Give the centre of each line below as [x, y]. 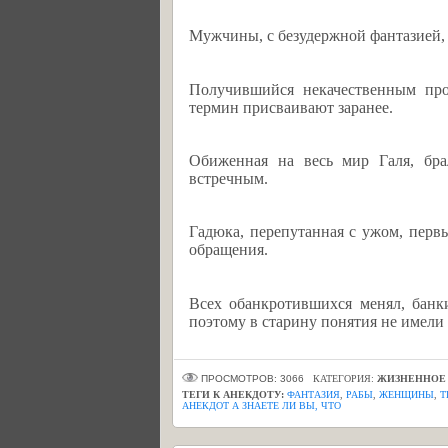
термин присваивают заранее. [291, 107]
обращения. [228, 250]
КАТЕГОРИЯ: [345, 378]
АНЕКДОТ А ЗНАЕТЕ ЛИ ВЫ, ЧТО [261, 405]
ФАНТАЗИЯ [313, 394]
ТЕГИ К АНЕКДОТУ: [233, 394]
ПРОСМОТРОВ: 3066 [254, 378]
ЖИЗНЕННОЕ [411, 378]
